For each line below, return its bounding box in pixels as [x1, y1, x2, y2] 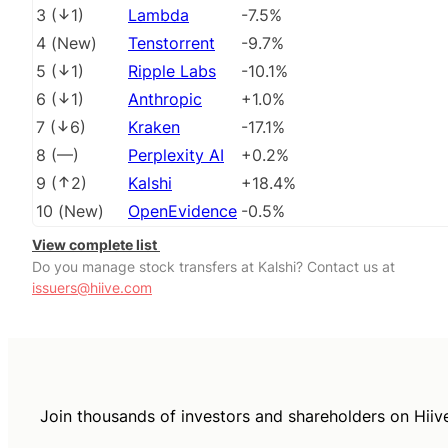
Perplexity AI [128, 145, 224, 166]
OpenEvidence [128, 201, 237, 222]
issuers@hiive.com [32, 279, 152, 297]
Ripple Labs [128, 61, 216, 82]
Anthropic [128, 89, 202, 110]
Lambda [128, 5, 189, 26]
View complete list [32, 236, 160, 254]
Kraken [128, 117, 180, 138]
